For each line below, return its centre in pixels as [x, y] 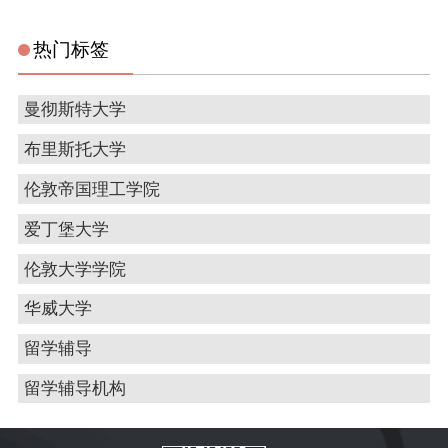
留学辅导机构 [74, 389]
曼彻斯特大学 [74, 110]
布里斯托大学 [74, 149]
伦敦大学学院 [74, 269]
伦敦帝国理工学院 [91, 189]
